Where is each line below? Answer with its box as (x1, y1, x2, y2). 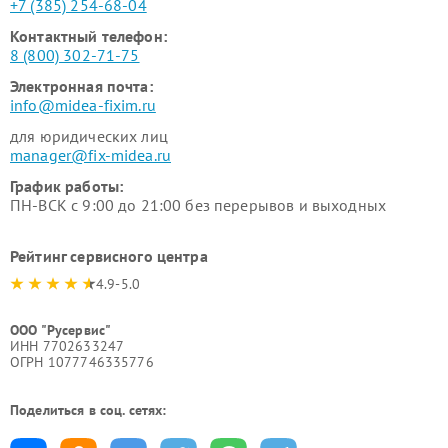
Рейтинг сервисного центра (10, 246, 208, 266)
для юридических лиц (10, 126, 168, 146)
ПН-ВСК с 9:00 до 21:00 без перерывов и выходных (10, 195, 387, 215)
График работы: (10, 176, 124, 196)
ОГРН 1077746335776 (10, 353, 154, 371)
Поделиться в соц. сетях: (10, 401, 167, 419)
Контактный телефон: (10, 26, 167, 46)
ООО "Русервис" (10, 321, 112, 339)
